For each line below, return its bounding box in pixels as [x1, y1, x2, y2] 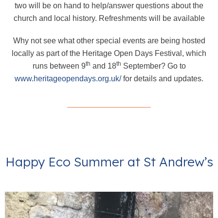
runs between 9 [32, 61, 86, 70]
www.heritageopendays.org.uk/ [15, 74, 121, 83]
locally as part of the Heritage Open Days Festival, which [12, 49, 206, 57]
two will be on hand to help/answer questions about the [15, 1, 203, 10]
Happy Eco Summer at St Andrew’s [5, 153, 213, 170]
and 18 [90, 61, 116, 70]
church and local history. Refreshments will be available [13, 14, 205, 22]
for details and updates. [121, 74, 203, 83]
